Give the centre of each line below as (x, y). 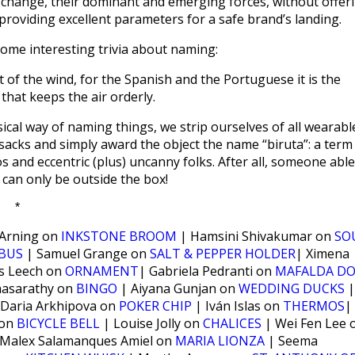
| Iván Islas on (237, 306)
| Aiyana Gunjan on (178, 288)
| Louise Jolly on (151, 323)
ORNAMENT (102, 271)
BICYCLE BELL (58, 323)
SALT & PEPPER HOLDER (223, 254)
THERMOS (314, 306)
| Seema (291, 341)
